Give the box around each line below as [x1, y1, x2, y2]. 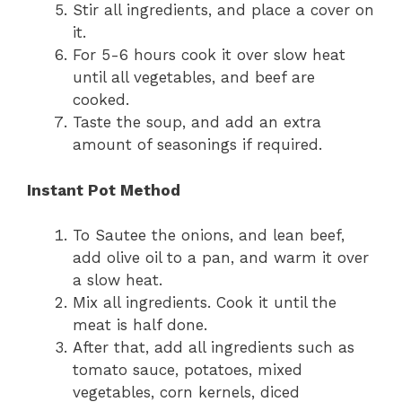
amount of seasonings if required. [73, 135, 322, 154]
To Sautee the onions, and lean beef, [73, 226, 345, 245]
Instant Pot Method [27, 180, 180, 199]
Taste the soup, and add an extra [73, 113, 321, 132]
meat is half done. [73, 316, 207, 335]
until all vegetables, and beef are [73, 68, 315, 87]
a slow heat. [73, 271, 162, 290]
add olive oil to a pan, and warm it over [73, 249, 369, 267]
